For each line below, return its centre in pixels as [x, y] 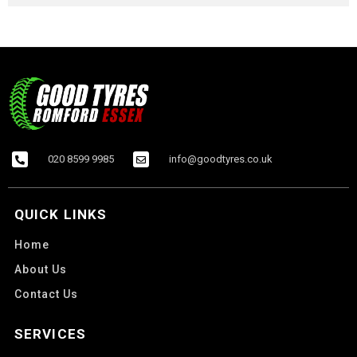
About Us [41, 269]
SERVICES [50, 333]
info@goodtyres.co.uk [221, 159]
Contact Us [46, 294]
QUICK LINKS [61, 214]
